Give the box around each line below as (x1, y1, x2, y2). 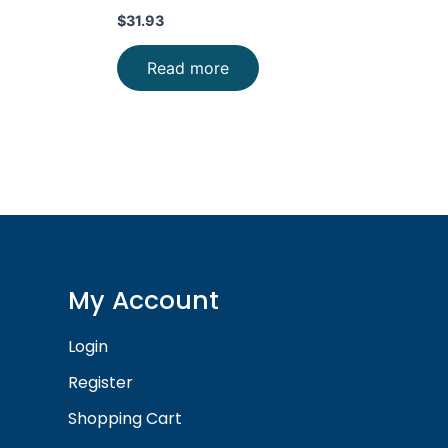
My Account (67, 282, 219, 318)
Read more (147, 57, 229, 78)
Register (67, 371, 133, 395)
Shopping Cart (67, 407, 182, 431)
